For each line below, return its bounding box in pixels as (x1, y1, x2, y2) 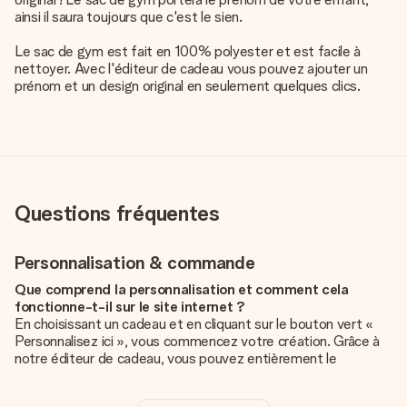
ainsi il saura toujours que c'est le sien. (15, 8, 243, 25)
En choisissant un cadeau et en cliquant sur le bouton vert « (15, 315, 373, 333)
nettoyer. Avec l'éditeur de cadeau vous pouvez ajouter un (15, 60, 368, 77)
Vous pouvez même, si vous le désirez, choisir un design (15, 384, 351, 402)
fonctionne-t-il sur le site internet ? (15, 298, 245, 315)
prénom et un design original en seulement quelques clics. (15, 77, 361, 94)
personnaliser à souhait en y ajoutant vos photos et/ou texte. (15, 367, 388, 384)
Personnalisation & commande (15, 252, 255, 273)
